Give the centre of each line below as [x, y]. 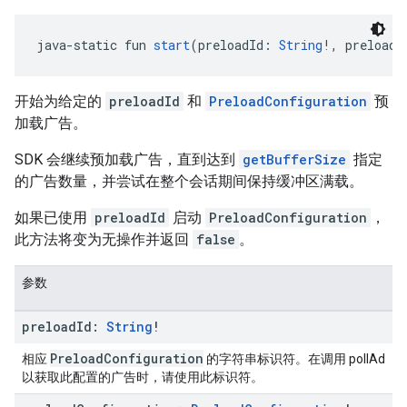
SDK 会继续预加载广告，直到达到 [127, 159]
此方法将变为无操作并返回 [104, 239]
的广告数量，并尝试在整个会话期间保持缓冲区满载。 [189, 181]
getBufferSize [294, 159]
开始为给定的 [60, 101]
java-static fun [95, 45]
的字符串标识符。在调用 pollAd [294, 359]
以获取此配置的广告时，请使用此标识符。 [143, 377]
